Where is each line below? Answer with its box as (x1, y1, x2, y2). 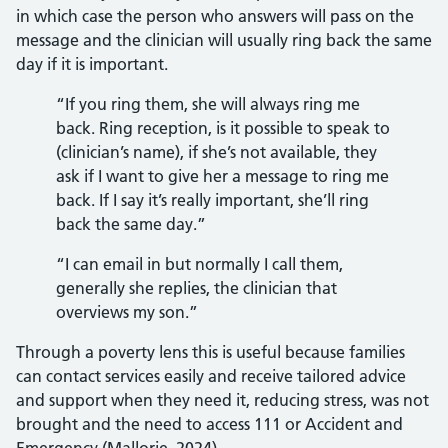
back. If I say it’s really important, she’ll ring (56, 190, 369, 210)
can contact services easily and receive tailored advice (16, 366, 406, 386)
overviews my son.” (56, 302, 198, 322)
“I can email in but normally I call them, (56, 254, 343, 274)
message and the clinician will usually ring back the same (16, 30, 432, 50)
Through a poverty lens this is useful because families (16, 342, 405, 362)
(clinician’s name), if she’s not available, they (56, 142, 377, 162)
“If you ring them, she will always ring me (56, 94, 360, 114)
